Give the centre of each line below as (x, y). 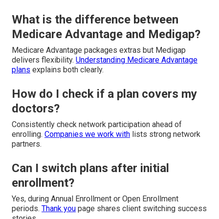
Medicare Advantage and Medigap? (106, 34)
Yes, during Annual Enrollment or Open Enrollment (95, 198)
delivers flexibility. (44, 60)
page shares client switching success (141, 208)
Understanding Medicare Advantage (137, 60)
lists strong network (165, 134)
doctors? (36, 108)
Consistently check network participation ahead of (97, 124)
